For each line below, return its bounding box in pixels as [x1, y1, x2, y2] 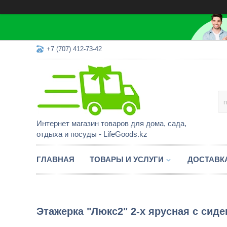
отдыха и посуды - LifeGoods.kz [36, 130, 147, 138]
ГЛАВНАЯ [36, 155, 74, 164]
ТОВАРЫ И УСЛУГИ [90, 155, 164, 164]
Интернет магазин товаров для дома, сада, [36, 119, 186, 128]
